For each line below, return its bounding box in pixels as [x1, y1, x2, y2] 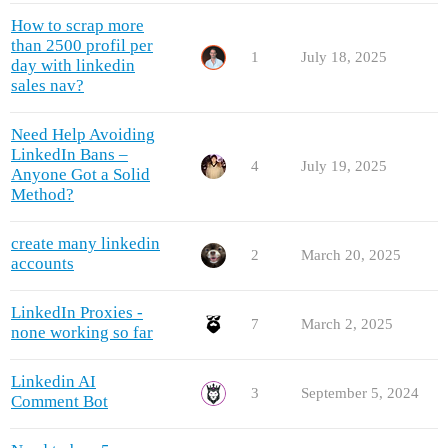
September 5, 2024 [301, 385, 419, 402]
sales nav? [11, 76, 84, 96]
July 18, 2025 [301, 49, 387, 66]
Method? [11, 185, 74, 205]
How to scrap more [11, 16, 144, 36]
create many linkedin [11, 234, 160, 254]
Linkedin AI [11, 372, 96, 392]
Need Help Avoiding [11, 125, 155, 145]
